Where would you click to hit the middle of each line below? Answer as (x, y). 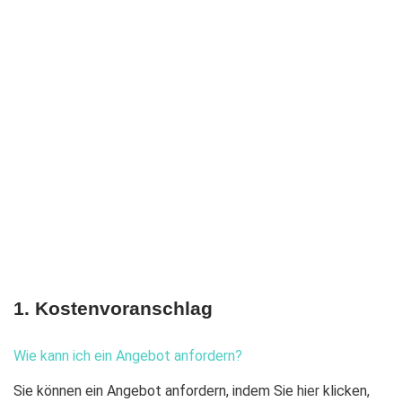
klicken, (345, 391)
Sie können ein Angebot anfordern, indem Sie (155, 391)
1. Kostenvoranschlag (113, 308)
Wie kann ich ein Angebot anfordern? (128, 356)
